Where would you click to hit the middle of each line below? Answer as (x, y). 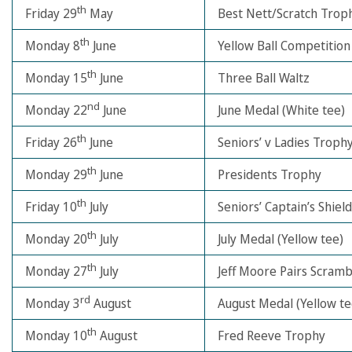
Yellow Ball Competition (284, 46)
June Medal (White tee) (281, 110)
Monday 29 (56, 174)
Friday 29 (51, 13)
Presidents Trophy (269, 174)
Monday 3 (53, 303)
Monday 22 (56, 110)
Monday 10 (56, 335)
